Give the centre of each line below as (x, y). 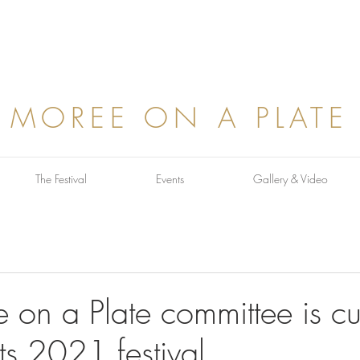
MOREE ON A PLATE (179, 118)
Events (170, 179)
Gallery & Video (290, 179)
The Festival (61, 179)
